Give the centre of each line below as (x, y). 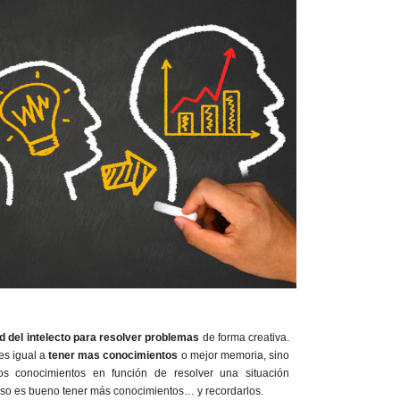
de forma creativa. (244, 337)
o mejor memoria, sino (234, 355)
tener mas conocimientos (113, 355)
